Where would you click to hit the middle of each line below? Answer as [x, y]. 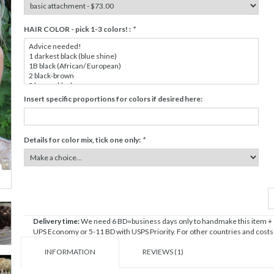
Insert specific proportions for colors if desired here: [113, 99]
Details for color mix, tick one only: [83, 140]
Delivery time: [57, 221]
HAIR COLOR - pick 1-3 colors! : [78, 29]
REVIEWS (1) [163, 252]
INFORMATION [70, 252]
